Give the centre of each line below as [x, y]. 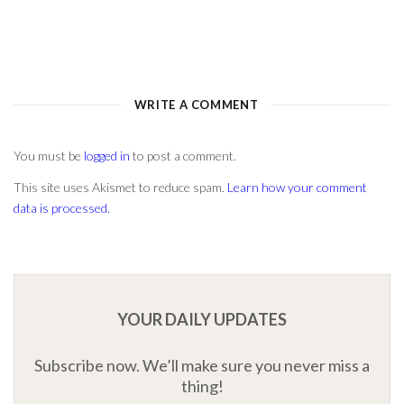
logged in [107, 156]
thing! [202, 386]
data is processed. [62, 207]
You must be [49, 156]
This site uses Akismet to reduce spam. [120, 187]
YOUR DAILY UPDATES [202, 319]
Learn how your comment [297, 187]
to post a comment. [183, 156]
